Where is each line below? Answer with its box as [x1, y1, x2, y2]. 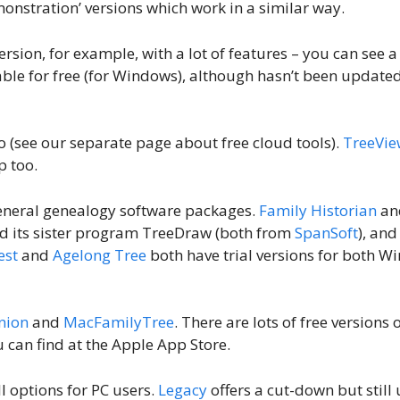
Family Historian [259, 199, 377, 221]
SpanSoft [295, 221, 358, 243]
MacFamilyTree [63, 312, 174, 333]
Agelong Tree [53, 244, 146, 265]
